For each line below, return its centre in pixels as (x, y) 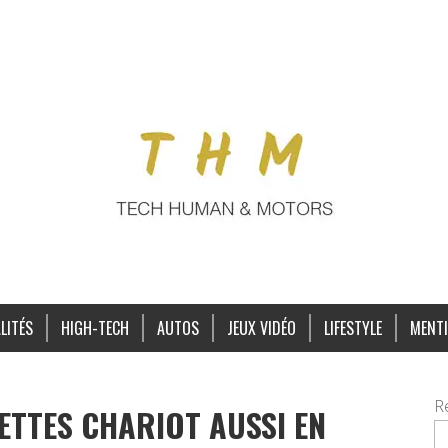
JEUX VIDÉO (261, 328)
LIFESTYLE (352, 328)
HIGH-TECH (94, 328)
